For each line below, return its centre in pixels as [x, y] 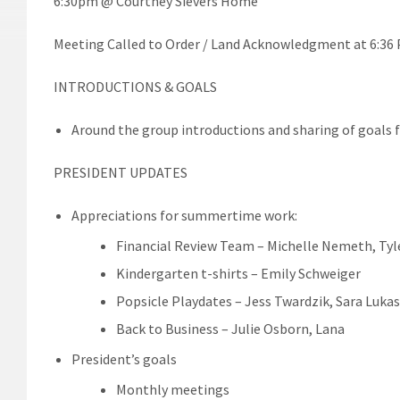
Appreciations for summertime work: [184, 215]
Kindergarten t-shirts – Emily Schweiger [238, 273]
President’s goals [124, 358]
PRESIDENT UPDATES [121, 172]
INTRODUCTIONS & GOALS [135, 86]
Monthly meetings [173, 389]
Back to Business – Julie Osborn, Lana [230, 328]
